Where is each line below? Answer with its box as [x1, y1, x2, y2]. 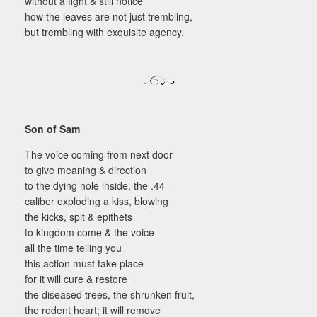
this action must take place [25, 256, 144, 271]
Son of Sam [25, 122, 80, 137]
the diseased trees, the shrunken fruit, [25, 287, 195, 302]
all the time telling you [25, 241, 122, 255]
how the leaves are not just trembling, [25, 9, 192, 24]
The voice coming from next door [25, 147, 173, 162]
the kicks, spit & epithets [25, 209, 132, 224]
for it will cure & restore [25, 272, 127, 287]
